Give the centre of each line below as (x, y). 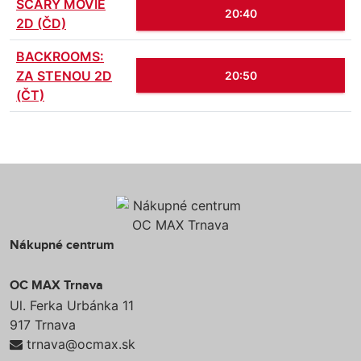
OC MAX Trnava (56, 286)
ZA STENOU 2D (64, 76)
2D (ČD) (41, 23)
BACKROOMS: (60, 56)
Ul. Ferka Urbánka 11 (72, 305)
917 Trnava (43, 325)
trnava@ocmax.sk (81, 344)
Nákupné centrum (62, 245)
